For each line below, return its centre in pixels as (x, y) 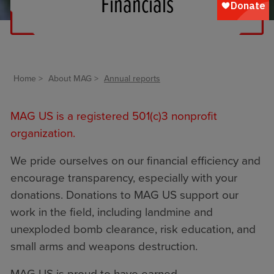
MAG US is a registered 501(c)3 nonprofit (114, 116)
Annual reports (132, 78)
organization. (43, 133)
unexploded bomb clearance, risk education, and (133, 229)
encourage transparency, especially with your (124, 178)
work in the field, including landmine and (112, 212)
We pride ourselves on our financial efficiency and (135, 161)
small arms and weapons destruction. (106, 246)
